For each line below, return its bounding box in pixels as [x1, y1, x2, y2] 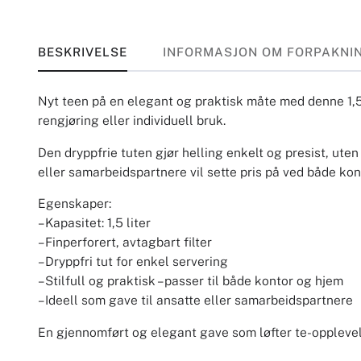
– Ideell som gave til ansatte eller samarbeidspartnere [37, 293, 353, 309]
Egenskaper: [37, 196, 111, 212]
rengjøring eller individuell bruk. [37, 113, 226, 129]
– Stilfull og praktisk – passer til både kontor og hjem [37, 273, 343, 289]
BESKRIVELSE [37, 44, 127, 59]
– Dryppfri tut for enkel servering [37, 254, 228, 270]
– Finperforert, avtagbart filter [37, 234, 212, 251]
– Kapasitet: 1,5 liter [37, 215, 151, 231]
